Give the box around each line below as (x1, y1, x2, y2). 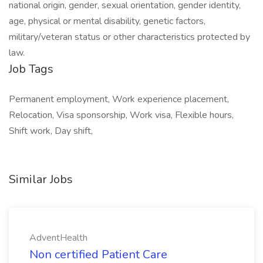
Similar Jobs (9, 171, 73, 187)
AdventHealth (29, 231, 87, 244)
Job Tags (9, 61, 53, 77)
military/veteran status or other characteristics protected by (9, 31, 250, 43)
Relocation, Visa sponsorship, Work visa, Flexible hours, (9, 109, 234, 122)
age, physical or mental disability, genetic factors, (9, 15, 205, 28)
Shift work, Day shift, (9, 124, 93, 137)
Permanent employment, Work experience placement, (9, 93, 229, 106)
